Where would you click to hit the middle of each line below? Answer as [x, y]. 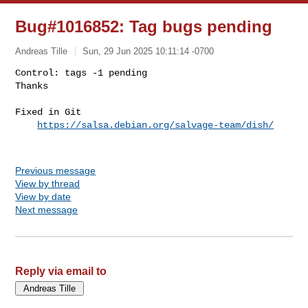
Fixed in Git [48, 112]
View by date [43, 196]
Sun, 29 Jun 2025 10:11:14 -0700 [148, 51]
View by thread [48, 183]
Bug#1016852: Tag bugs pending [144, 26]
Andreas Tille [42, 51]
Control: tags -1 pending [81, 73]
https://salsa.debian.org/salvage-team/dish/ [156, 125]
